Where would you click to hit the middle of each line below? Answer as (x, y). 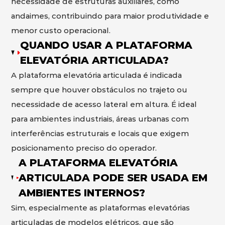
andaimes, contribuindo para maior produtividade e (110, 16)
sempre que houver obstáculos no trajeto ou (99, 90)
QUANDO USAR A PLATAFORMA (106, 45)
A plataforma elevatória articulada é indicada (97, 75)
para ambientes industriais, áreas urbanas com (100, 119)
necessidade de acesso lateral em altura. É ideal (104, 104)
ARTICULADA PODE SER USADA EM (113, 178)
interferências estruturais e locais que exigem (100, 133)
